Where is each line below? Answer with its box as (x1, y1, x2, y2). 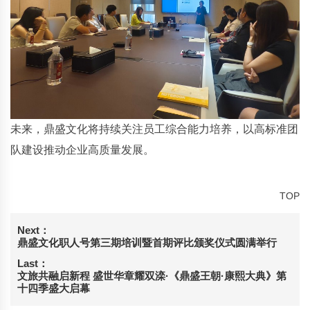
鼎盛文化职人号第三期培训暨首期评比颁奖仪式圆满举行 (17, 237, 277, 248)
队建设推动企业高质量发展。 (10, 144, 154, 156)
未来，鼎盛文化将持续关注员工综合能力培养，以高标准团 (10, 123, 298, 135)
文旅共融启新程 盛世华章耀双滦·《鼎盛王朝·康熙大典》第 (17, 270, 286, 282)
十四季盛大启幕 (17, 282, 90, 294)
